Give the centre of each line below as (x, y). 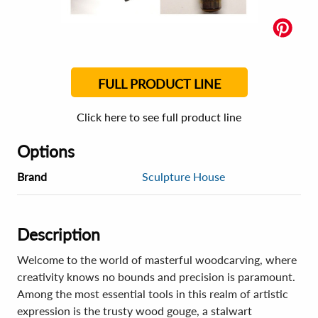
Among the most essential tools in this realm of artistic (153, 294)
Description (59, 234)
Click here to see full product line (159, 117)
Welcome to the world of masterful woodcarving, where (157, 259)
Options (46, 151)
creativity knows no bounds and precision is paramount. (156, 276)
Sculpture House (183, 176)
